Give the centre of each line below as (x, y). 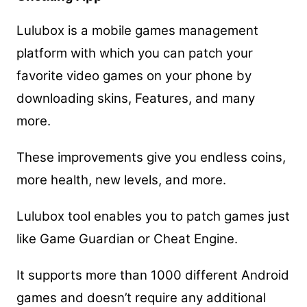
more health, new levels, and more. (121, 180)
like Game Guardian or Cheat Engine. (127, 238)
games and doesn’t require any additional (141, 297)
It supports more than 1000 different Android (152, 275)
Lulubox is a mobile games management (137, 30)
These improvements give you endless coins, (151, 157)
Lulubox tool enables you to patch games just (153, 216)
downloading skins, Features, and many (135, 98)
